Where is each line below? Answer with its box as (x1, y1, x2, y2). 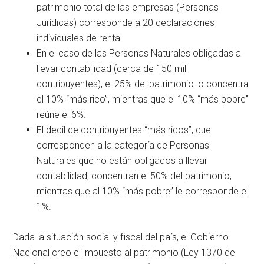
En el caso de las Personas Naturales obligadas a (37, 47, 242, 59)
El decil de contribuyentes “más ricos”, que (37, 124, 212, 136)
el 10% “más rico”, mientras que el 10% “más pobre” (37, 93, 249, 105)
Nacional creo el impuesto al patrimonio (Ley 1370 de (13, 246, 236, 258)
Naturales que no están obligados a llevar (37, 154, 208, 166)
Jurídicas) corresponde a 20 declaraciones (37, 16, 215, 28)
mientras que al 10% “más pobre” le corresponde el (37, 185, 249, 197)
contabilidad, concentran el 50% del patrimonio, (37, 170, 232, 181)
